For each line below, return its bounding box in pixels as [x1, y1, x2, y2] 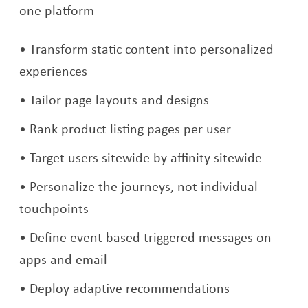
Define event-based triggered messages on [30, 228, 272, 247]
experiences [19, 61, 91, 80]
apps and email [19, 250, 111, 269]
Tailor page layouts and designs [30, 90, 213, 109]
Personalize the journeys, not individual [30, 177, 258, 196]
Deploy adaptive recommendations [30, 278, 234, 298]
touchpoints [19, 199, 93, 218]
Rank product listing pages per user [30, 119, 235, 138]
